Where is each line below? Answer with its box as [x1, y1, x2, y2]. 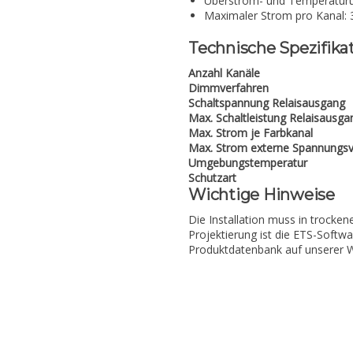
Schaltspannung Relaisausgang [188, 95, 345, 110]
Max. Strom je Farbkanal [188, 125, 313, 140]
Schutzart [188, 170, 236, 185]
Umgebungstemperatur [188, 155, 307, 170]
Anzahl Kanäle [188, 65, 260, 80]
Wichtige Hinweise [188, 185, 335, 204]
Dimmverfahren [188, 80, 269, 95]
